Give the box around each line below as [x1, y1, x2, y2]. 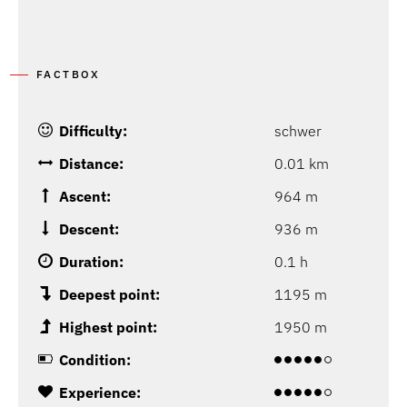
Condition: [59, 351, 131, 370]
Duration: [59, 253, 124, 272]
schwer [274, 122, 322, 141]
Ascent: [59, 187, 111, 206]
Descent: [59, 220, 119, 239]
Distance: [59, 154, 124, 174]
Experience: [59, 383, 141, 402]
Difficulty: [59, 122, 127, 141]
